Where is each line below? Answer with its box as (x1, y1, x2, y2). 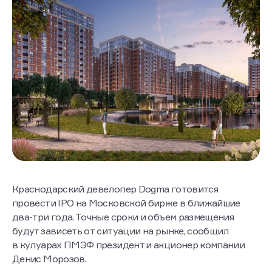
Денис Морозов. (12, 252, 87, 265)
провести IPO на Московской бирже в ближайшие (12, 196, 240, 209)
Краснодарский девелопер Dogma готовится (12, 182, 219, 195)
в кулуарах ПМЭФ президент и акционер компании (12, 238, 245, 251)
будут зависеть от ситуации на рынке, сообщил (12, 224, 229, 237)
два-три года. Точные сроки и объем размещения (12, 210, 234, 223)
